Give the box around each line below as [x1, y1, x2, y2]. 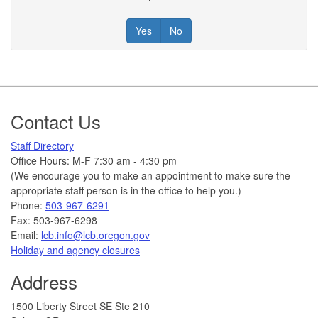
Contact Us [11, 107, 101, 134]
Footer [10, 92, 71, 124]
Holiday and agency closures [11, 242, 140, 257]
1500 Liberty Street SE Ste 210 [11, 298, 150, 313]
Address [11, 268, 77, 295]
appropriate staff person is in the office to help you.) [11, 182, 241, 197]
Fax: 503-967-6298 [11, 212, 97, 227]
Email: [11, 227, 41, 242]
